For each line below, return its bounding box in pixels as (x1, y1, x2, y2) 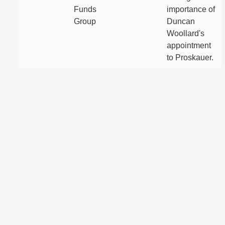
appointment (167, 41, 211, 50)
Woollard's (167, 29, 204, 38)
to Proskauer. (167, 53, 213, 62)
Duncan (167, 17, 195, 26)
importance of (167, 5, 215, 14)
